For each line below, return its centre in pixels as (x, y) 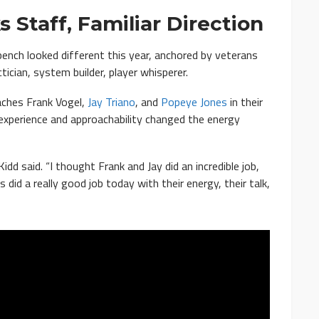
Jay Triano (111, 102)
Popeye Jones (194, 102)
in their (245, 102)
